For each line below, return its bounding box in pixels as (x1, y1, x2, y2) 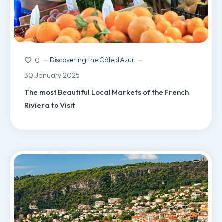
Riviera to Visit (24, 100, 75, 110)
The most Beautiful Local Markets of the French (24, 87, 189, 97)
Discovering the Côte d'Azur (50, 55, 135, 65)
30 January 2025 (24, 71, 80, 80)
